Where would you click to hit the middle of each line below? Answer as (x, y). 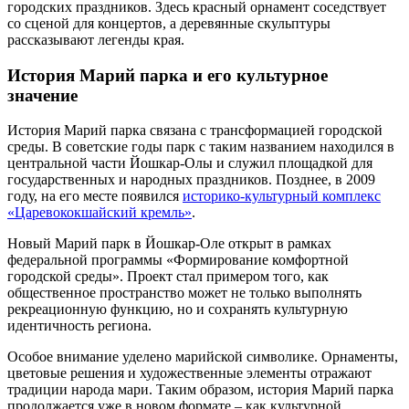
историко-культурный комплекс (282, 196)
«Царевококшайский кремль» (100, 213)
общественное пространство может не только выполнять (184, 293)
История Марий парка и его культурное (168, 75)
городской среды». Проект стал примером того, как (168, 277)
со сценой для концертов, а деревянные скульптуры (169, 23)
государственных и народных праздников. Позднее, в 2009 (191, 180)
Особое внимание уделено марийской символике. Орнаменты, (203, 357)
